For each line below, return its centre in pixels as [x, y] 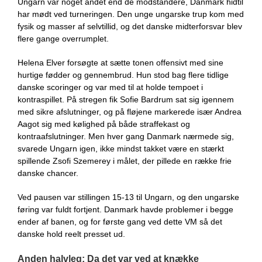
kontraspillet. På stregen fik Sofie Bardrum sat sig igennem [126, 99]
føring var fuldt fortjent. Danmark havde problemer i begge [125, 209]
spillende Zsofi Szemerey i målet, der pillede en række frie [125, 161]
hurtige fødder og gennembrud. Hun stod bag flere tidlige [123, 75]
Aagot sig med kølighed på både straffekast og [104, 124]
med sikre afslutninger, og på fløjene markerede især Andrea [130, 112]
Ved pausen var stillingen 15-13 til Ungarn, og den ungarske [128, 197]
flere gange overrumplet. [63, 39]
